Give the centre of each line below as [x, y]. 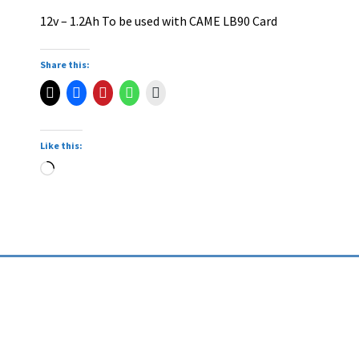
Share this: [65, 65]
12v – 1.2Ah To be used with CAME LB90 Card [159, 20]
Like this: [62, 146]
